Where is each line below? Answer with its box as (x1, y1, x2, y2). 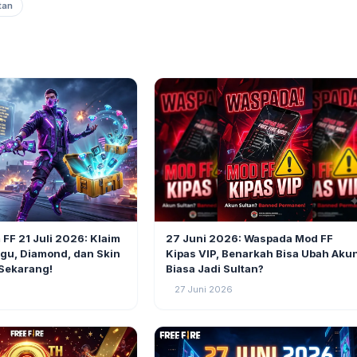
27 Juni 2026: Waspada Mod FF (166, 231, 334, 245)
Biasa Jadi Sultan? (166, 261, 265, 275)
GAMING (167, 223, 201, 233)
